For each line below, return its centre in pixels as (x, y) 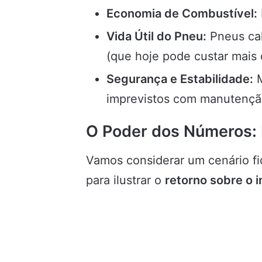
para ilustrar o (125, 180)
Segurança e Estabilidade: (180, 79)
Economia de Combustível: (182, 14)
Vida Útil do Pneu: (156, 37)
